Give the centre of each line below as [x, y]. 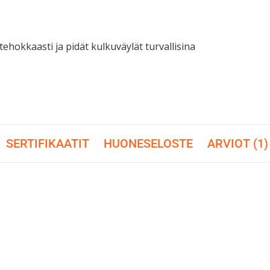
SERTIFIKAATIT [48, 143]
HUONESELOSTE [148, 143]
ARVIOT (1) [238, 143]
